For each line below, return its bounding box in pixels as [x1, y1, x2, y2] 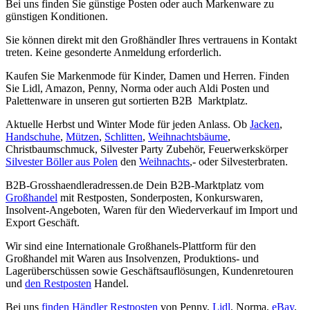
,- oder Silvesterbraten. [190, 155, 288, 167]
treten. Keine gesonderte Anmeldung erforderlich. [6, 46, 221, 58]
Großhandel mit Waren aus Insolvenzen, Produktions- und [6, 252, 259, 264]
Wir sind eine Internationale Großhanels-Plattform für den [6, 239, 256, 252]
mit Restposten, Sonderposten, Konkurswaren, [57, 191, 263, 203]
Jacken [250, 118, 280, 130]
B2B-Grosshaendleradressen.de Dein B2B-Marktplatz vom [6, 179, 264, 191]
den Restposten [25, 277, 91, 289]
